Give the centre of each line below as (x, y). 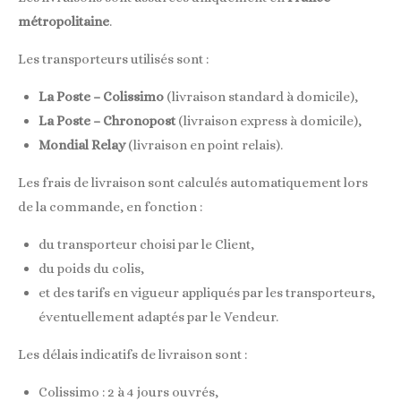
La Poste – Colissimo (101, 97)
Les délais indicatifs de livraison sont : (132, 355)
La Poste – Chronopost (107, 121)
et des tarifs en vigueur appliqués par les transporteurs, (206, 293)
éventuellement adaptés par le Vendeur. (158, 317)
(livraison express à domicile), (268, 121)
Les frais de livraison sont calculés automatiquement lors (193, 183)
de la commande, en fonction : (110, 207)
